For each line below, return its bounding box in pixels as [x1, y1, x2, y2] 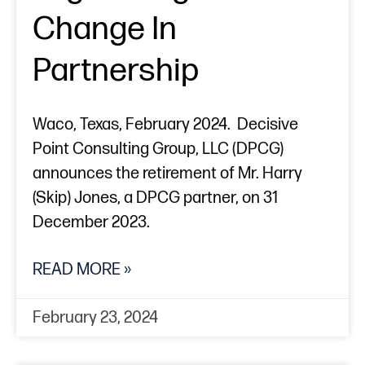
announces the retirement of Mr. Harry [33, 164, 302, 184]
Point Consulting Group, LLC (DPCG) [33, 139, 284, 160]
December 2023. [33, 213, 153, 233]
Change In [33, 10, 177, 50]
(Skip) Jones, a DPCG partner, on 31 [33, 188, 278, 209]
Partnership [33, 51, 199, 91]
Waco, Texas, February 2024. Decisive [33, 115, 298, 135]
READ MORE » [33, 260, 131, 280]
